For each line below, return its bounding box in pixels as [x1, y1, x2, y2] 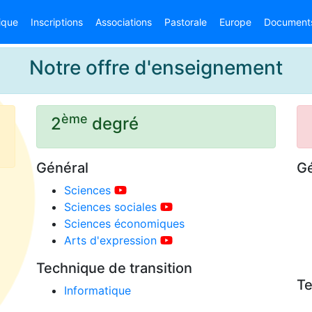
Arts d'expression [64, 233, 157, 247]
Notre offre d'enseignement [29, 56, 283, 79]
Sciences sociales [64, 200, 157, 214]
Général [36, 159, 89, 176]
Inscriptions [31, 16, 83, 28]
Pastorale [164, 16, 207, 28]
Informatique [64, 283, 132, 297]
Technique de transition [36, 260, 193, 276]
